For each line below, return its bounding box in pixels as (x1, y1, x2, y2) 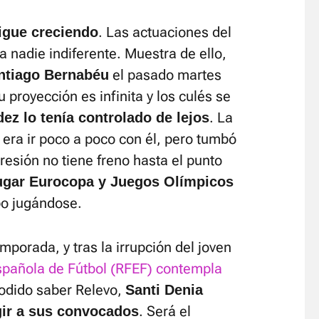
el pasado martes (109, 66, 221, 83)
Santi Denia (125, 282, 203, 298)
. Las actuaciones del (98, 23, 231, 41)
